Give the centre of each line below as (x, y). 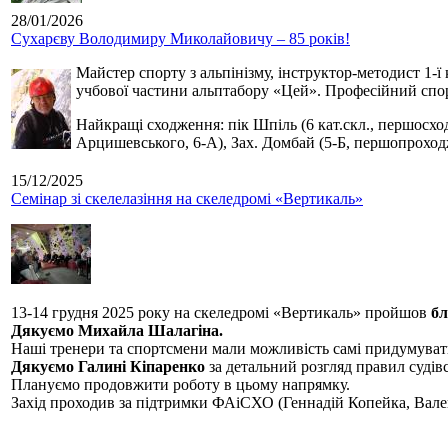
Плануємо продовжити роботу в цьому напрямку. (180, 385)
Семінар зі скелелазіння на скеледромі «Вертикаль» (187, 199)
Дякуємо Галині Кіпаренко (108, 367)
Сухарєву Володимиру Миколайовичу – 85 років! (180, 39)
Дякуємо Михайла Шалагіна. (117, 331)
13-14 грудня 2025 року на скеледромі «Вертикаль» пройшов (221, 313)
